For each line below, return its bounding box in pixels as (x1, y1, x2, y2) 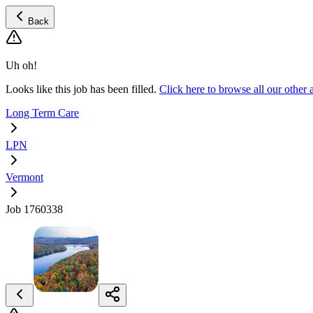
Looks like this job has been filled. (6, 83, 156, 95)
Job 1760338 (6, 203, 63, 215)
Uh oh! (6, 59, 37, 71)
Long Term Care (6, 107, 79, 119)
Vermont (6, 171, 43, 183)
